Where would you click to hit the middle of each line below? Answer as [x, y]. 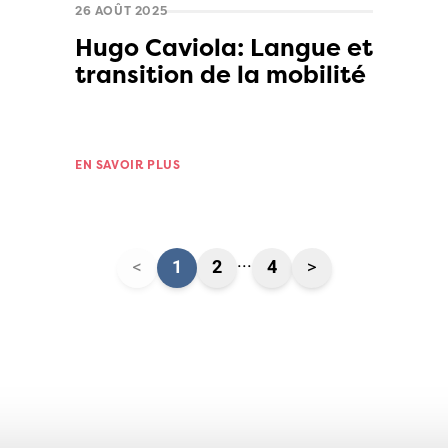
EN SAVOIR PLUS [128, 165]
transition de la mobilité [220, 75]
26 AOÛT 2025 [121, 11]
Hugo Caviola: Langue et [224, 48]
